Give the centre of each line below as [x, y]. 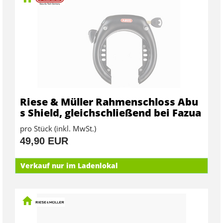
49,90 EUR [44, 141]
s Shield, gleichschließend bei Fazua [111, 112]
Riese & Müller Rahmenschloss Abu [109, 102]
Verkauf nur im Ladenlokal [69, 165]
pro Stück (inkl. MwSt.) [58, 128]
